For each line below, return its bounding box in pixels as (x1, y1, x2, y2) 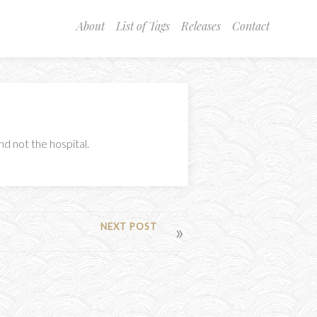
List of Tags (115, 18, 170, 33)
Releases (180, 18, 221, 33)
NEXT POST (100, 220, 157, 232)
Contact (231, 18, 270, 33)
